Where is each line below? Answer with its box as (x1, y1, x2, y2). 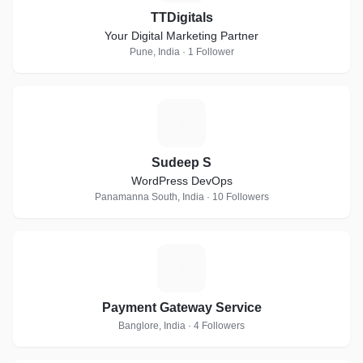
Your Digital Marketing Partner (105, 29, 258, 42)
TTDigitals (150, 11, 213, 24)
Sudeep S (152, 156, 211, 169)
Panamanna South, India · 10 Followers (94, 191, 269, 203)
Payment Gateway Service (101, 301, 262, 314)
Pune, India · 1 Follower (129, 46, 234, 58)
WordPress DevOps (130, 174, 233, 187)
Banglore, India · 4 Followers (118, 320, 245, 331)
